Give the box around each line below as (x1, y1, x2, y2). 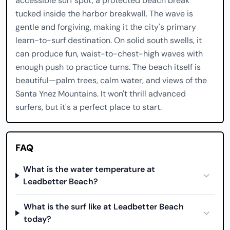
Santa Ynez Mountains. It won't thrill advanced (15, 88, 186, 99)
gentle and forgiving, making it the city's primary (15, 22, 196, 32)
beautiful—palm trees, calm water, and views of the (15, 75, 207, 86)
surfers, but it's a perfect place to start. (15, 102, 162, 112)
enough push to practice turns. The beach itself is (15, 62, 201, 72)
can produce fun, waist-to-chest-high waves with (15, 48, 203, 59)
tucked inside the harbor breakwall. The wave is (15, 8, 193, 19)
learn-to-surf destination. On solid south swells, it (15, 35, 202, 46)
